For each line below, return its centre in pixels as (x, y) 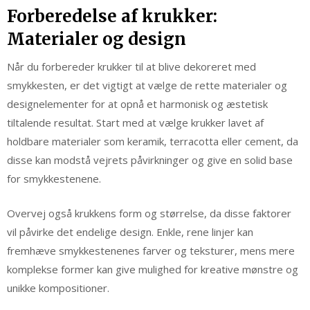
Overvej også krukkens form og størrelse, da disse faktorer (149, 213)
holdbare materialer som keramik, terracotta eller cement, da (153, 142)
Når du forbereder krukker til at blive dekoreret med (131, 67)
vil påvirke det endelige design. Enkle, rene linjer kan (130, 231)
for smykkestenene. (54, 179)
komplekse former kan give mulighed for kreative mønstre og (153, 269)
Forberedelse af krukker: (112, 17)
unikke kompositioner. (58, 288)
